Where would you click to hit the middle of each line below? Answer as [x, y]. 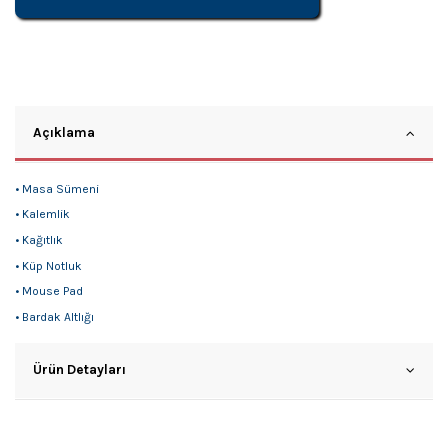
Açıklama [64, 131]
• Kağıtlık [39, 240]
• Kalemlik [42, 214]
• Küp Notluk [48, 265]
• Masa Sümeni [57, 188]
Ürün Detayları [79, 368]
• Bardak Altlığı [54, 316]
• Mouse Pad [49, 291]
